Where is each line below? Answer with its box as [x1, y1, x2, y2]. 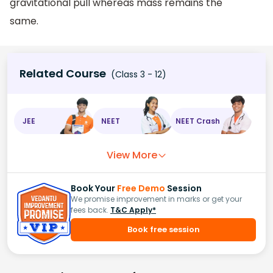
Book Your [71, 182, 117, 195]
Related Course [19, 66, 106, 82]
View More [106, 148, 157, 163]
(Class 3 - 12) [108, 68, 166, 81]
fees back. [71, 205, 108, 216]
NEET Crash [175, 115, 221, 126]
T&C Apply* [110, 205, 156, 216]
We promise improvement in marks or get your [71, 194, 242, 205]
